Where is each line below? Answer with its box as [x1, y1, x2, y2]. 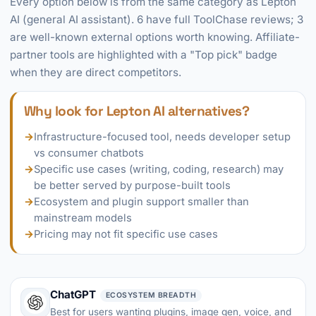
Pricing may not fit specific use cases [34, 228, 218, 241]
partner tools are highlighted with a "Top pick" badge [10, 48, 277, 61]
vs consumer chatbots [34, 147, 144, 159]
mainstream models [34, 212, 132, 224]
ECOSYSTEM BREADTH [105, 290, 197, 300]
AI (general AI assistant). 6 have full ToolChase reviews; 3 [10, 13, 303, 26]
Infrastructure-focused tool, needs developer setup [34, 130, 291, 143]
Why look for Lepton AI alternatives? [24, 102, 250, 120]
